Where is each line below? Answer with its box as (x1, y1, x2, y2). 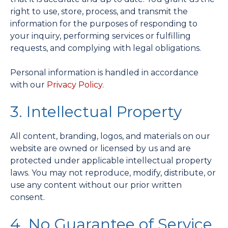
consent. (10, 192, 45, 202)
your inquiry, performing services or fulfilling (10, 31, 191, 41)
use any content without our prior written (10, 180, 182, 190)
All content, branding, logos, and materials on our (10, 131, 210, 141)
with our (10, 80, 47, 90)
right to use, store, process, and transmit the (10, 7, 188, 16)
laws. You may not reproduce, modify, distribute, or (10, 168, 216, 178)
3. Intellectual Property (10, 102, 182, 121)
